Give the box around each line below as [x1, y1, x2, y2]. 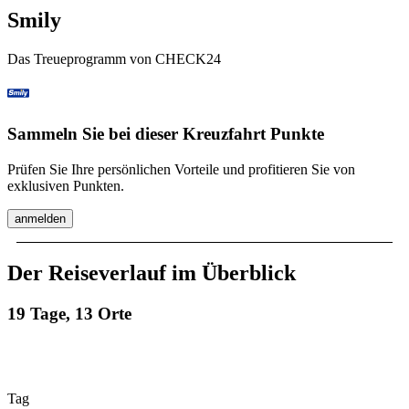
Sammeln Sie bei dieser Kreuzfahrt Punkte [7, 124, 324, 144]
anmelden [15, 212, 66, 226]
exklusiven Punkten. [7, 178, 124, 194]
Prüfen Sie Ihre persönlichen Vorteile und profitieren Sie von [7, 162, 355, 178]
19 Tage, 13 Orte [7, 304, 131, 324]
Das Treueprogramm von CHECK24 [7, 50, 221, 67]
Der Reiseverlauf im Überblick [7, 261, 296, 286]
